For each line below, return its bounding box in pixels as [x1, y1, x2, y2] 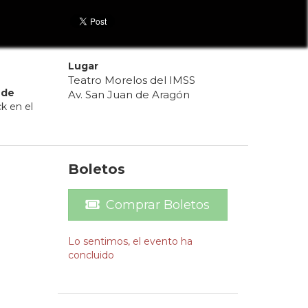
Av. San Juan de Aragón [67, 88, 190, 102]
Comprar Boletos [106, 197, 210, 213]
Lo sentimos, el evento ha [67, 235, 192, 248]
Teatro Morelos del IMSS [67, 74, 195, 87]
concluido [67, 249, 114, 262]
